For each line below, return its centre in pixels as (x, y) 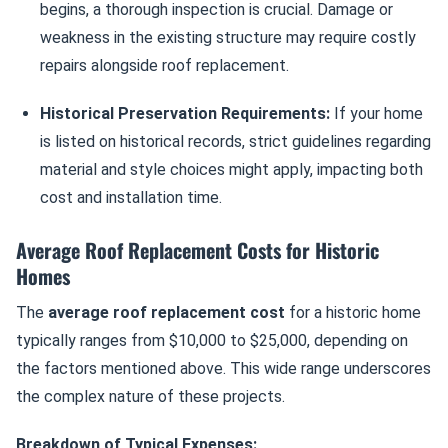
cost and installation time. (131, 197)
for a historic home (353, 312)
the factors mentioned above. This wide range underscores (223, 368)
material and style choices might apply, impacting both (231, 169)
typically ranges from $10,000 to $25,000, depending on (212, 340)
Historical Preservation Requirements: (185, 113)
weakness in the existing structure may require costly (228, 37)
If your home (376, 113)
